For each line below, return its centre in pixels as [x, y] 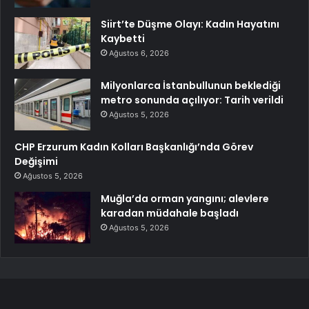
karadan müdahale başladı [170, 213]
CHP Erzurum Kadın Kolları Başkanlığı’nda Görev [134, 147]
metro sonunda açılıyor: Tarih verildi [192, 100]
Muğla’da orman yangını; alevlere [185, 199]
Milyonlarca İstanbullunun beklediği [191, 86]
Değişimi [36, 162]
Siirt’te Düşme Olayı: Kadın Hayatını [190, 24]
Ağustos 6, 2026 [139, 53]
